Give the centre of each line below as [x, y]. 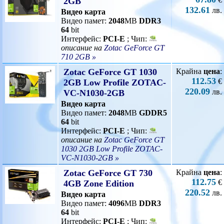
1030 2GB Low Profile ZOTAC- [112, 149]
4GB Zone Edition [99, 183]
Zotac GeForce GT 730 [108, 173]
